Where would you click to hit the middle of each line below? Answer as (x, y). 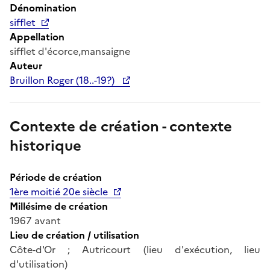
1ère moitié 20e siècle (59, 191)
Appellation (37, 36)
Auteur (26, 65)
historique (46, 146)
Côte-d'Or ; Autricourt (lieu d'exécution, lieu (135, 249)
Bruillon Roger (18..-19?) (63, 80)
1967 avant (35, 220)
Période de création (56, 177)
